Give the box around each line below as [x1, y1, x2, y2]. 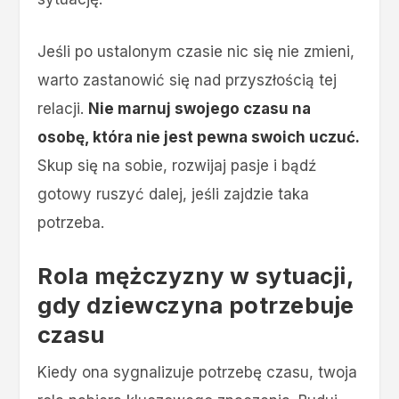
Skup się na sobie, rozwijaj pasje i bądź [37, 156, 317, 175]
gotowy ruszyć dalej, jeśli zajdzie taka [37, 184, 310, 203]
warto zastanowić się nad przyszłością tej [37, 70, 338, 89]
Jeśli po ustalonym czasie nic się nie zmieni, [37, 42, 355, 61]
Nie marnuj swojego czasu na [88, 99, 312, 118]
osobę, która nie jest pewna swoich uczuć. [37, 127, 361, 146]
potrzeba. [37, 213, 105, 232]
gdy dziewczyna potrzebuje [37, 290, 354, 319]
